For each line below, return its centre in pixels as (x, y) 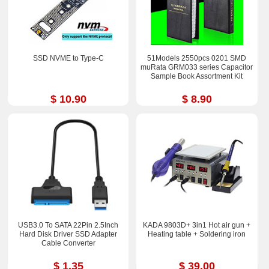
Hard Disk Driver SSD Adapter (68, 234)
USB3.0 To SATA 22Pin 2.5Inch (68, 225)
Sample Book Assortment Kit (197, 76)
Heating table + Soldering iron (197, 234)
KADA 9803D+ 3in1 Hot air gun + (197, 225)
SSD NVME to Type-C (68, 58)
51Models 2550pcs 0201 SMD (197, 58)
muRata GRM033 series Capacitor (197, 67)
